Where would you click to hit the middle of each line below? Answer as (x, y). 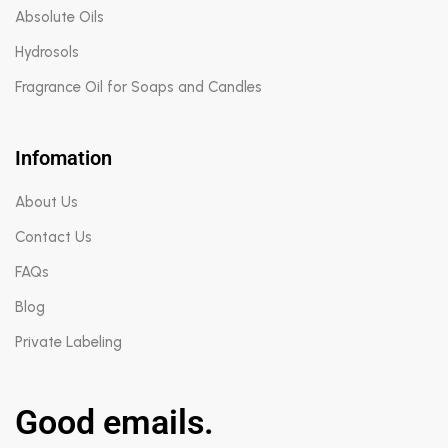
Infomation (63, 157)
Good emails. (114, 421)
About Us (46, 201)
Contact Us (53, 236)
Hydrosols (47, 51)
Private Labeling (68, 341)
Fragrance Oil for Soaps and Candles (138, 86)
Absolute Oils (59, 16)
